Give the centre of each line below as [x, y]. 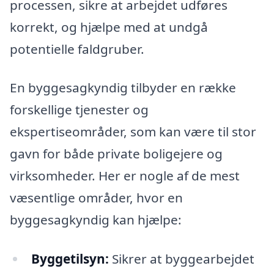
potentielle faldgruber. [77, 49]
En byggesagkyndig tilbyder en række [123, 88]
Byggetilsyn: [70, 258]
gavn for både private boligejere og [116, 154]
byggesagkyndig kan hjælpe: [96, 220]
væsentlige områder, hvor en [96, 198]
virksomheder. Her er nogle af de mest [125, 176]
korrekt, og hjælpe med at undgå [109, 27]
